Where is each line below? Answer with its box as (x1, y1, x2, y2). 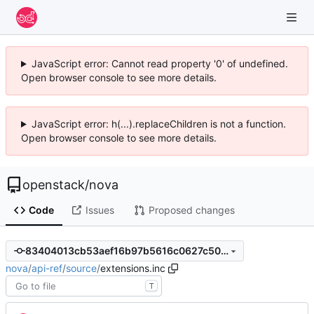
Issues (85, 204, 114, 217)
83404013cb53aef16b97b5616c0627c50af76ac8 (220, 245, 228, 257)
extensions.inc (100, 261, 165, 274)
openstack (22, 177, 85, 192)
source (66, 261, 97, 274)
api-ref (32, 261, 62, 274)
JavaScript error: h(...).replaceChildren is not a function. (31, 118, 286, 130)
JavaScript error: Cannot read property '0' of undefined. (31, 57, 288, 69)
